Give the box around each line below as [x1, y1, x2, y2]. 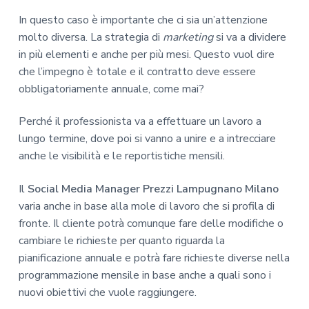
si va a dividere [212, 30, 286, 46]
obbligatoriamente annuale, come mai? [18, 81, 204, 97]
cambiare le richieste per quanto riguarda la [18, 232, 225, 248]
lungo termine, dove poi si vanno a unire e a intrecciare [18, 131, 276, 147]
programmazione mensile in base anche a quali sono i [18, 267, 271, 283]
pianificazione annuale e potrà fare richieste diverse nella [18, 250, 290, 266]
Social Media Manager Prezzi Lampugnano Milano [27, 181, 279, 197]
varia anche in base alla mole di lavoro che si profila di [18, 198, 275, 214]
